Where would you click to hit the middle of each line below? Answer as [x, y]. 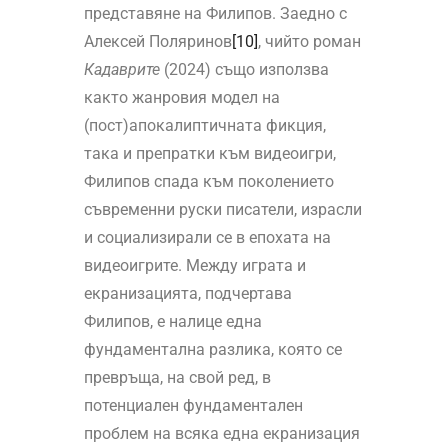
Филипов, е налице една [172, 322]
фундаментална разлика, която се [212, 350]
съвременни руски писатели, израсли [222, 210]
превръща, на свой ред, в [177, 378]
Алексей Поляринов [157, 42]
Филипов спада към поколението [208, 182]
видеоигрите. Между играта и [194, 266]
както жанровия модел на [181, 98]
